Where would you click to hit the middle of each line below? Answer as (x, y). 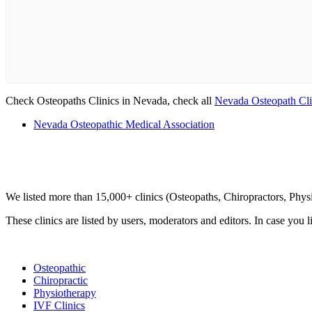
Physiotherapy (65, 293)
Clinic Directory (44, 173)
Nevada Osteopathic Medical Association (124, 124)
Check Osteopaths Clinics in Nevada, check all (110, 101)
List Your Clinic (43, 244)
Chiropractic (61, 280)
